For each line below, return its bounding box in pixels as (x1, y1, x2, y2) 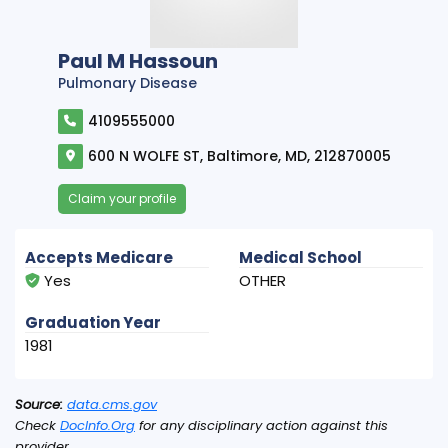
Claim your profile (67, 189, 176, 207)
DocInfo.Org (60, 415, 135, 435)
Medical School (239, 246, 362, 268)
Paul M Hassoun (57, 46, 218, 75)
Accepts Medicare (25, 246, 173, 268)
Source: (15, 394, 63, 414)
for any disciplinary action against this (135, 415, 388, 435)
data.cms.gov (67, 394, 157, 414)
